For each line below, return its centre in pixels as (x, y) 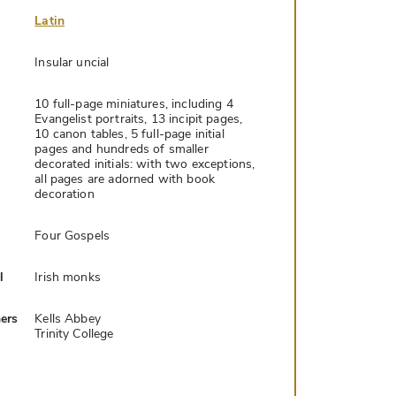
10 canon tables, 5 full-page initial (129, 133)
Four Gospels (72, 235)
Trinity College (74, 333)
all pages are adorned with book (125, 179)
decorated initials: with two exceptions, (145, 164)
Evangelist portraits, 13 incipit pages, (139, 118)
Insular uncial (72, 62)
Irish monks (68, 277)
